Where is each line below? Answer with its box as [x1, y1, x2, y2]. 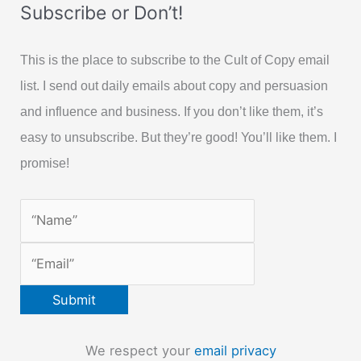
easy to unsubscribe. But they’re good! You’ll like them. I [20, 130, 338, 145]
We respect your [85, 342, 194, 359]
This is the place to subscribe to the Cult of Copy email [20, 52, 330, 68]
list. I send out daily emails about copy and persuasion [20, 78, 329, 93]
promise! [20, 156, 70, 171]
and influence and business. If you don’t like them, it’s [20, 104, 324, 119]
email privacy [193, 342, 276, 359]
